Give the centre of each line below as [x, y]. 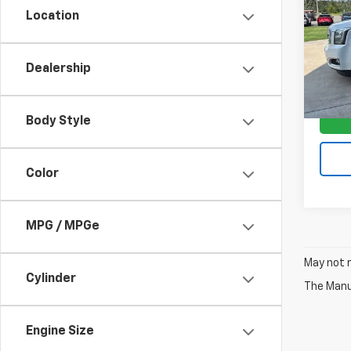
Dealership [58, 69]
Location [52, 16]
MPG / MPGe [63, 226]
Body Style [58, 121]
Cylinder [51, 279]
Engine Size [60, 331]
